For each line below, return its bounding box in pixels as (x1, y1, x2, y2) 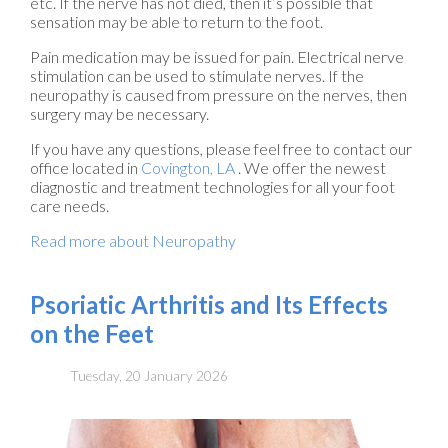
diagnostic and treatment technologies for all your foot (30, 177, 395, 197)
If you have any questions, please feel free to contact (30, 139, 389, 159)
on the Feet (30, 319, 154, 349)
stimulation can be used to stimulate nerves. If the (30, 66, 364, 86)
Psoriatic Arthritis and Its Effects (30, 290, 388, 320)
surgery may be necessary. (30, 104, 209, 124)
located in (69, 158, 141, 178)
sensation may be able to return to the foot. (30, 12, 323, 32)
